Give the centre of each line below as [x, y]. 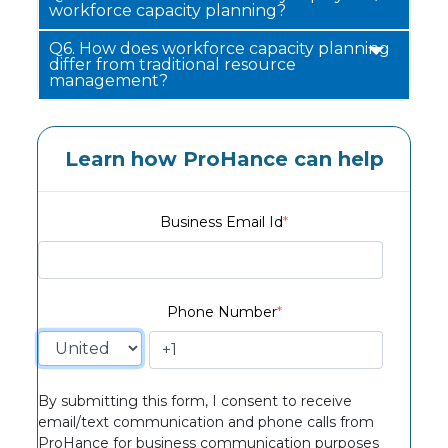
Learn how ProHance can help [224, 159]
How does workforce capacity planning [235, 49]
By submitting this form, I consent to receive [195, 400]
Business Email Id [221, 222]
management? [109, 81]
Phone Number [221, 311]
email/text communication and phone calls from [206, 421]
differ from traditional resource [173, 65]
